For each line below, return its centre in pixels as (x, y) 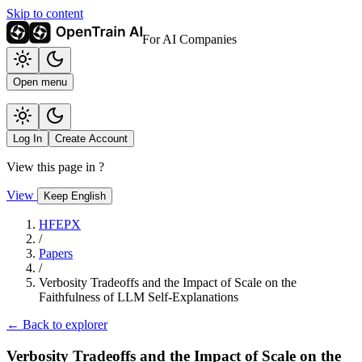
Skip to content (45, 13)
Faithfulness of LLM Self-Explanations (139, 297)
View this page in (53, 167)
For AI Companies (189, 39)
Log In (27, 139)
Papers (56, 253)
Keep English (75, 196)
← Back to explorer (57, 324)
